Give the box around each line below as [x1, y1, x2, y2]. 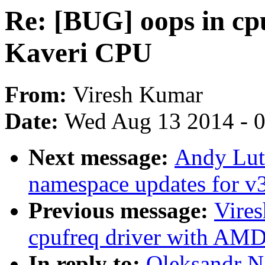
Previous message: [28, 198, 214, 224]
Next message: [28, 144, 174, 170]
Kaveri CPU [5, 37, 152, 68]
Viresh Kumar [73, 82, 203, 108]
